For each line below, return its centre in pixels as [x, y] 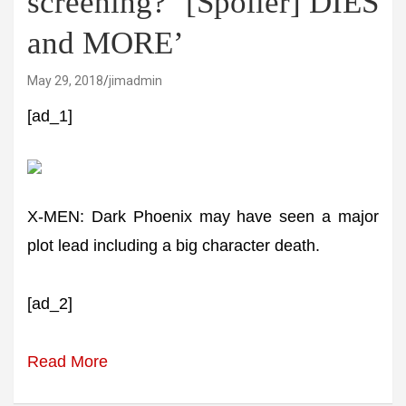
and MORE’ [106, 43]
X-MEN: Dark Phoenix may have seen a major [203, 217]
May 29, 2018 [65, 81]
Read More [68, 362]
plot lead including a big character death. [174, 246]
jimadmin [135, 81]
